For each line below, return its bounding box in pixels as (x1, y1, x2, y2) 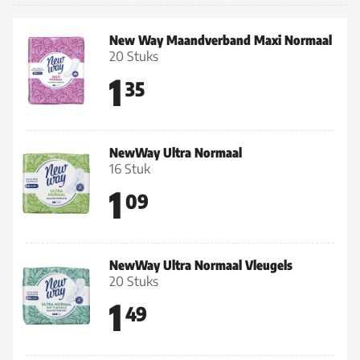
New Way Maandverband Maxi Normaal (109, 32, 332, 48)
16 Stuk (109, 161, 150, 177)
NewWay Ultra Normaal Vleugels (109, 257, 292, 273)
